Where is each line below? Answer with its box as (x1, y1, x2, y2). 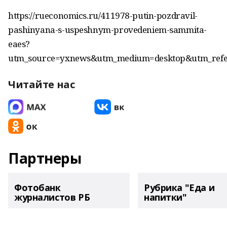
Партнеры (8, 148, 82, 168)
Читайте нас (8, 78, 75, 91)
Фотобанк (14, 181, 61, 194)
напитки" (144, 191, 187, 203)
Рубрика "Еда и (144, 181, 215, 194)
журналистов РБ (14, 191, 90, 203)
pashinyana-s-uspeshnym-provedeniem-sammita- (8, 24, 207, 35)
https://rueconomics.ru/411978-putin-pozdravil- (8, 10, 198, 21)
